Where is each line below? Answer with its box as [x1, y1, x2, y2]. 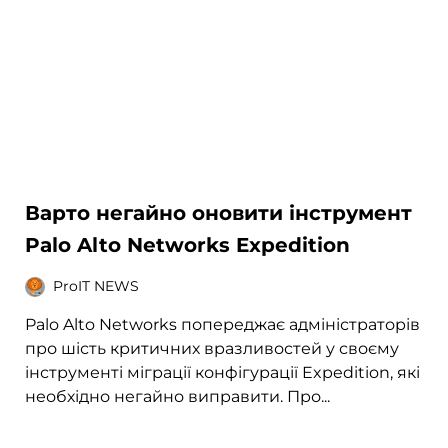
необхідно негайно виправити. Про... [25, 386, 331, 406]
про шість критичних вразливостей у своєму [25, 338, 400, 358]
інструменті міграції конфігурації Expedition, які [25, 362, 421, 382]
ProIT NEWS [53, 277, 140, 296]
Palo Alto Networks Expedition [25, 232, 351, 257]
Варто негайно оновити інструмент [25, 200, 413, 225]
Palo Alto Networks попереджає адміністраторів [25, 314, 421, 334]
